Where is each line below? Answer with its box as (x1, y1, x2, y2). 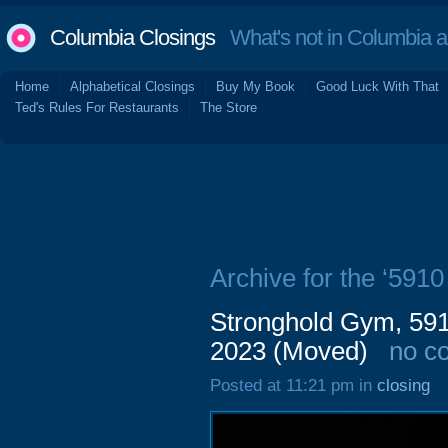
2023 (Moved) (210, 337, 368, 365)
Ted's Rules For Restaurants (15, 100, 179, 115)
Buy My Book (216, 79, 295, 94)
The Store (200, 100, 257, 115)
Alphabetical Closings (70, 79, 195, 94)
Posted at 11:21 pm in (210, 376, 377, 395)
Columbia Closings (50, 25, 215, 50)
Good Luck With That (316, 79, 439, 94)
